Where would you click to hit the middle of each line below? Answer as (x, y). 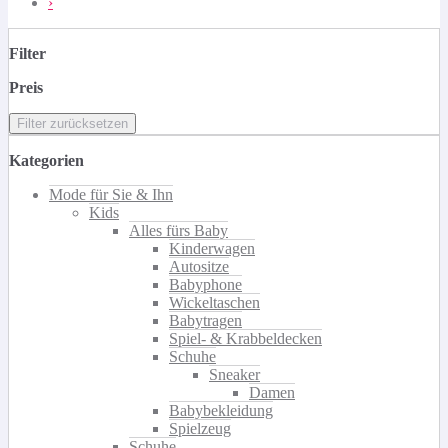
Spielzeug (200, 428)
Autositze (199, 266)
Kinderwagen (212, 248)
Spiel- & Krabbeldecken (245, 338)
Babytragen (205, 320)
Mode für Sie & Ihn (111, 194)
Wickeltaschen (214, 302)
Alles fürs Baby (178, 230)
